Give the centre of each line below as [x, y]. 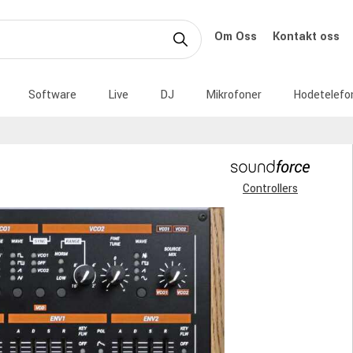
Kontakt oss [308, 37]
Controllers [270, 189]
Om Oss [237, 37]
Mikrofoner [234, 95]
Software [52, 95]
